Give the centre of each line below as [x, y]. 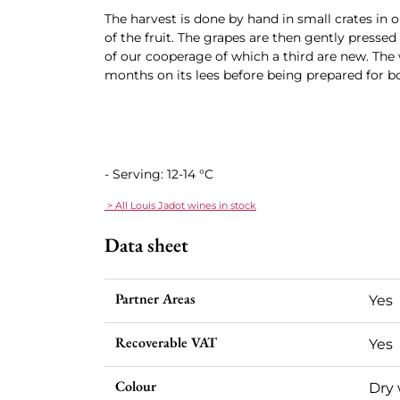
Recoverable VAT [166, 342]
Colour [136, 386]
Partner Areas [155, 299]
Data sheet [146, 245]
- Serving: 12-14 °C [159, 174]
